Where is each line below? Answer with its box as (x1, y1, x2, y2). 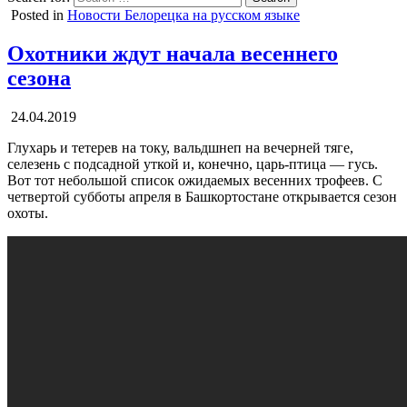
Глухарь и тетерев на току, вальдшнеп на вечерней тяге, (7, 139, 353, 155)
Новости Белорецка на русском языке (67, 6, 300, 23)
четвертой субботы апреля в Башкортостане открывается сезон (7, 188, 397, 204)
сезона (7, 65, 71, 90)
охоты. (7, 204, 48, 221)
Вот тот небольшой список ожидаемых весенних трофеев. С (7, 172, 382, 188)
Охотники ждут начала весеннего (7, 41, 338, 65)
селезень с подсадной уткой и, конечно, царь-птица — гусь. (7, 155, 378, 172)
